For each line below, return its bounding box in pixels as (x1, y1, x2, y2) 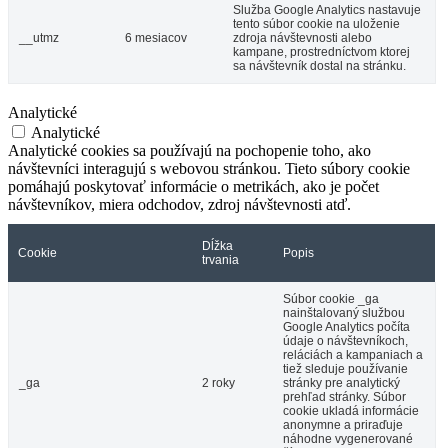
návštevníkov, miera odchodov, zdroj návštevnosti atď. (8, 195, 351, 213)
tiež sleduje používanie (283, 361, 408, 376)
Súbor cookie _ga (283, 291, 379, 306)
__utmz (19, 30, 59, 45)
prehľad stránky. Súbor (283, 389, 406, 404)
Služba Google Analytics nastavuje (233, 2, 421, 17)
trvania (202, 252, 239, 267)
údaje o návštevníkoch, (283, 333, 408, 348)
